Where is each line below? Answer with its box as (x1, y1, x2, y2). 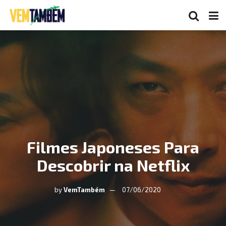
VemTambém (63, 186, 105, 194)
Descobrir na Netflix (36, 155, 190, 175)
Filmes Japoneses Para (27, 137, 199, 156)
